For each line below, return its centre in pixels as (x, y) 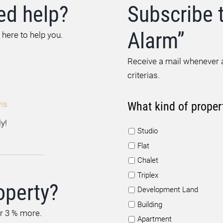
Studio (148, 131)
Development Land (168, 190)
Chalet (148, 160)
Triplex (148, 175)
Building (150, 204)
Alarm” (156, 41)
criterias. (144, 75)
